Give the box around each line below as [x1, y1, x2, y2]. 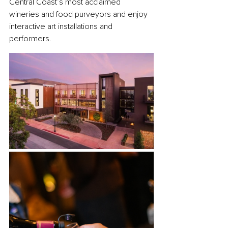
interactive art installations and [9, 22, 115, 31]
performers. [9, 35, 53, 43]
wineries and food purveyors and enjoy [9, 10, 150, 19]
